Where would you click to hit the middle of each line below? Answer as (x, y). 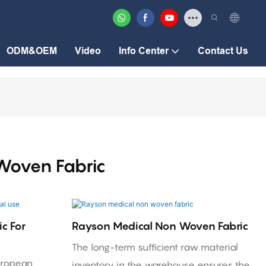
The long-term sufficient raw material (155, 247)
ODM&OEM (32, 51)
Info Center (144, 51)
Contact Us (223, 51)
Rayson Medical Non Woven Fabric (160, 226)
